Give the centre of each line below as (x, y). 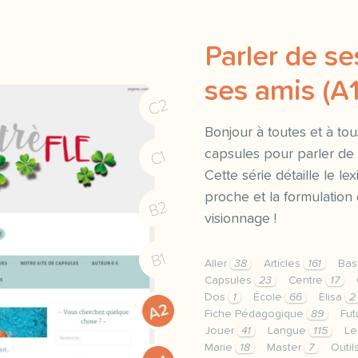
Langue (288, 331)
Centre (307, 280)
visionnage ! (241, 219)
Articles (284, 264)
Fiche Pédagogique (256, 314)
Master (286, 348)
